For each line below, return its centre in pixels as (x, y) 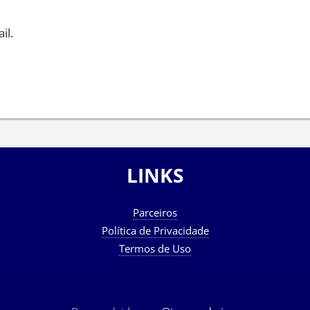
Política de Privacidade (155, 230)
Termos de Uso (155, 248)
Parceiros (155, 212)
